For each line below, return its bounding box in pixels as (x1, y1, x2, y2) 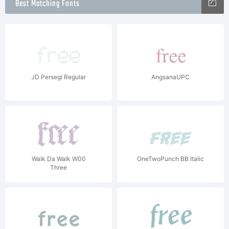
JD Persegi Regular (31, 73, 86, 81)
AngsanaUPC (151, 73, 190, 81)
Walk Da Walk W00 (31, 155, 86, 163)
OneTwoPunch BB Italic (137, 155, 204, 163)
